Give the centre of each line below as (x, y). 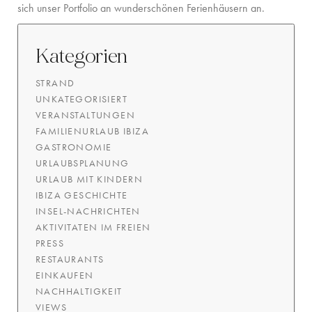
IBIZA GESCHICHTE (82, 195)
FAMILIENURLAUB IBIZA (92, 131)
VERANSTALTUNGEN (85, 115)
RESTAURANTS (70, 259)
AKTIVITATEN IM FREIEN (93, 227)
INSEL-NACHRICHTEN (88, 211)
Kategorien (82, 57)
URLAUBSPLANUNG (83, 163)
